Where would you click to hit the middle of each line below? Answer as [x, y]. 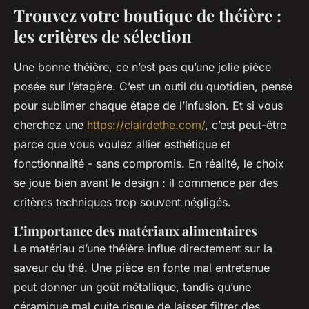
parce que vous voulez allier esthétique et [122, 144]
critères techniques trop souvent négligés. [122, 202]
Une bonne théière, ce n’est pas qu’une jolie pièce [142, 67]
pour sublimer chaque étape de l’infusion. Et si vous [148, 106]
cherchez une [50, 125]
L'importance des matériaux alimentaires [136, 231]
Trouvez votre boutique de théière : [148, 16]
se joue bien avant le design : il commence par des [146, 183]
